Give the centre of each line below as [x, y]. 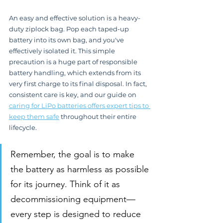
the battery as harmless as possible [81, 169]
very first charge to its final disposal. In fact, [79, 83]
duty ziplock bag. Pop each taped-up [70, 29]
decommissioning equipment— [73, 199]
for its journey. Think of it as [66, 184]
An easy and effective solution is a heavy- [75, 18]
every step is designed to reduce [77, 214]
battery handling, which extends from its [76, 72]
